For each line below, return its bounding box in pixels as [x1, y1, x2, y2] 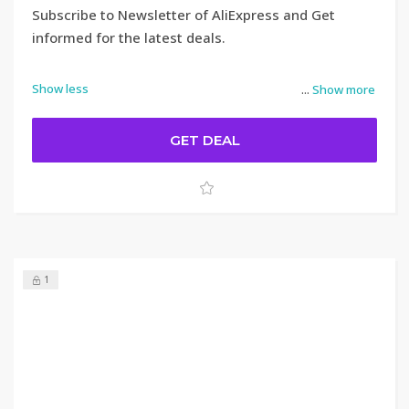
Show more [312, 81, 375, 98]
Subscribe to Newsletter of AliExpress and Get [32, 5, 335, 24]
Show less [32, 80, 89, 97]
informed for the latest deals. [32, 28, 225, 47]
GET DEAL [169, 131, 240, 149]
